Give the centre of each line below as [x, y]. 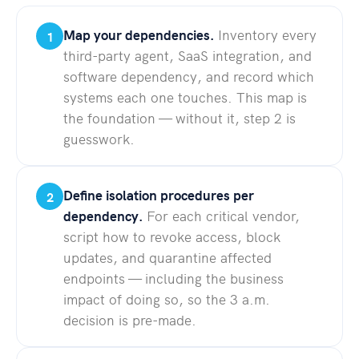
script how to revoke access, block [172, 237]
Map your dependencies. [139, 35]
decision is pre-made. [130, 320]
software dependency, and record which [189, 77]
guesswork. [99, 139]
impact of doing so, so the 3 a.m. [167, 299]
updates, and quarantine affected [167, 258]
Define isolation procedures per [159, 195]
